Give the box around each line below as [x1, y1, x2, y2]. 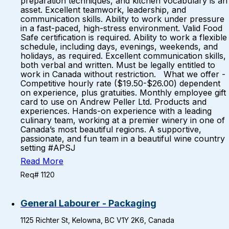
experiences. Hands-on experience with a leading [20, 106, 212, 116]
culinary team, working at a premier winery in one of [20, 115, 225, 125]
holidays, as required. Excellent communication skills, [20, 51, 226, 61]
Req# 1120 [20, 170, 55, 179]
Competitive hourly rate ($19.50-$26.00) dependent [20, 78, 220, 88]
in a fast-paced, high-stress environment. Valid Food [20, 23, 222, 33]
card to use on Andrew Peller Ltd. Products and [20, 97, 207, 107]
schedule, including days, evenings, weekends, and [20, 41, 218, 52]
